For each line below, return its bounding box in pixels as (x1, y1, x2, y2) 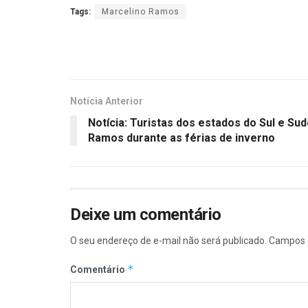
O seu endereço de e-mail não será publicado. (70, 235, 267, 247)
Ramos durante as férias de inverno (88, 131, 275, 145)
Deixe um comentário (70, 205, 221, 225)
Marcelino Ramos (102, 7, 179, 17)
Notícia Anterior (70, 96, 143, 107)
